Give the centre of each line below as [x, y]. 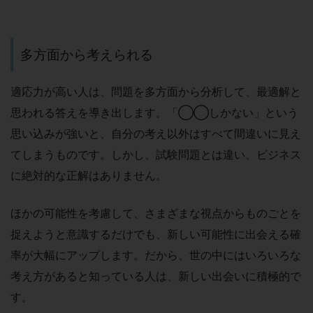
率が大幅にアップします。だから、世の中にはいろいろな [156, 255]
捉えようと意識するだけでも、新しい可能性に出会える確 [156, 234]
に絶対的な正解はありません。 [89, 175]
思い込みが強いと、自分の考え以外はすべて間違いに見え [156, 133]
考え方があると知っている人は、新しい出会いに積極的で [156, 276]
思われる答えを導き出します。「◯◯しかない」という [154, 112]
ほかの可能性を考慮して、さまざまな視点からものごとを [156, 213]
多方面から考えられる [87, 55]
